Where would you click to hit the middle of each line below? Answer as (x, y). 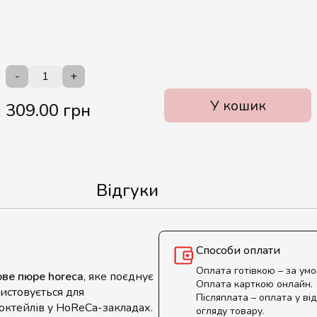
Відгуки (127, 190)
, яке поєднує (119, 277)
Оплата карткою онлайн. (254, 284)
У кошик (238, 105)
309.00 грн (48, 110)
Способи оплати (238, 250)
